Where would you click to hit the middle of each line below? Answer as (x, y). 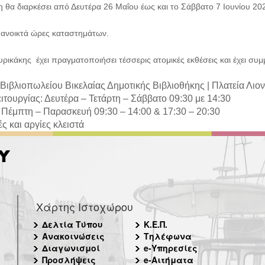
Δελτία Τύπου (72, 224)
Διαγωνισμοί (71, 248)
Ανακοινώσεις (73, 236)
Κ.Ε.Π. (155, 224)
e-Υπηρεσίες (170, 248)
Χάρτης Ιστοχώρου (85, 207)
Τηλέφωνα (167, 236)
